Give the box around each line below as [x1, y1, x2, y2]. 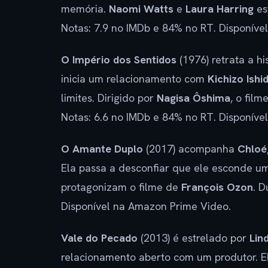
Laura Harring [185, 1, 254, 16]
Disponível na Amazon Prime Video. [61, 199, 231, 213]
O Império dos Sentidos [61, 52, 176, 66]
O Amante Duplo [61, 141, 143, 156]
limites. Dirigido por [61, 90, 157, 105]
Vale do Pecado [61, 230, 138, 245]
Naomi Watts [109, 1, 173, 16]
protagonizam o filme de [61, 179, 181, 194]
